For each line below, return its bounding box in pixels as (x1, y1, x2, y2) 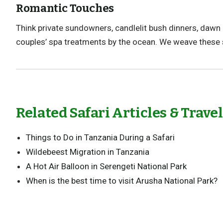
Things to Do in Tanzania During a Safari (26, 132, 175, 142)
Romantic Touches (16, 1, 114, 15)
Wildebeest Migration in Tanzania (26, 146, 150, 157)
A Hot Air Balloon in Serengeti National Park (26, 161, 187, 171)
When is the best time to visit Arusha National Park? (26, 175, 218, 186)
